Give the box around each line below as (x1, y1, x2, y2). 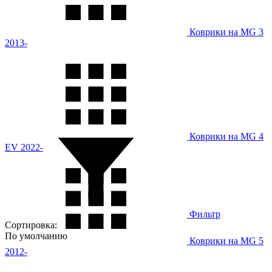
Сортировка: (5, 219, 57, 230)
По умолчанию (5, 230, 67, 241)
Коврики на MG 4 (187, 131, 263, 141)
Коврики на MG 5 (187, 235, 263, 246)
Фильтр (187, 208, 220, 219)
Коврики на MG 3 (187, 26, 263, 37)
